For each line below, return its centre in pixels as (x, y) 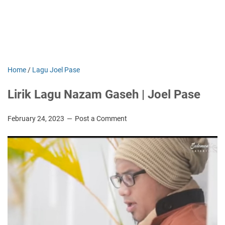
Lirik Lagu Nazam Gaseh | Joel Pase (104, 94)
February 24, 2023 (37, 119)
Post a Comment (101, 119)
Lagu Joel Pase (56, 70)
